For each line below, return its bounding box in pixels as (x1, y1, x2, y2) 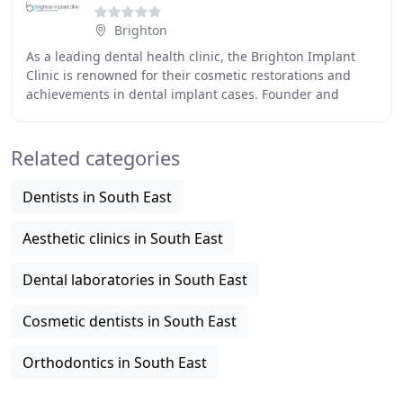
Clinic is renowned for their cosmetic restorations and (26, 67, 351, 84)
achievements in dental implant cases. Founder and (26, 85, 339, 103)
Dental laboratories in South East (22, 270, 247, 290)
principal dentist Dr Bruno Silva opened (26, 104, 265, 121)
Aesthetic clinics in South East (22, 228, 223, 248)
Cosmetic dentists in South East (22, 311, 237, 331)
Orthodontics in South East (22, 353, 207, 372)
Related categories (11, 145, 180, 171)
